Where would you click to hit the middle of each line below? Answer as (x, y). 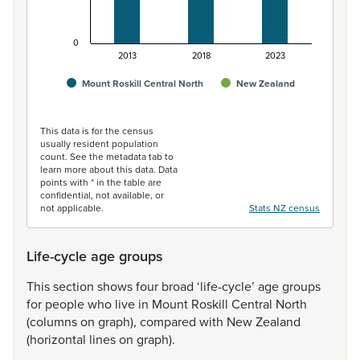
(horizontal (58, 339)
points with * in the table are (101, 182)
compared (170, 321)
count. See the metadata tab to (107, 156)
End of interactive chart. (107, 112)
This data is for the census (97, 131)
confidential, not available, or (102, 195)
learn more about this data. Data (109, 169)
